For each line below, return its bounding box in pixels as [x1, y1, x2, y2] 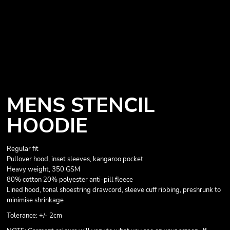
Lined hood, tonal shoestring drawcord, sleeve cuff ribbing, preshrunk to [7, 185, 221, 195]
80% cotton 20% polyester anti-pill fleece [7, 175, 133, 184]
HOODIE [7, 112, 88, 140]
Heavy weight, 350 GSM [7, 165, 80, 174]
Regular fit [7, 144, 39, 154]
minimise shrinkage [7, 196, 64, 205]
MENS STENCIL [7, 91, 155, 119]
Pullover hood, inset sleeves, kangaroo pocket [7, 155, 143, 164]
